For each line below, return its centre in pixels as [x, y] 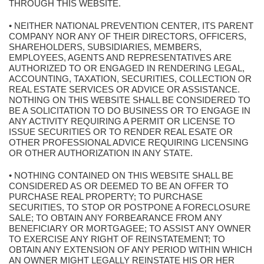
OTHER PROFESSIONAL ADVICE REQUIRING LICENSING [129, 142]
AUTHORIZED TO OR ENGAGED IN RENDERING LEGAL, [127, 68]
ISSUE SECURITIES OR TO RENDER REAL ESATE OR [121, 132]
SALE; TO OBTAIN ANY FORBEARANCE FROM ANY [115, 218]
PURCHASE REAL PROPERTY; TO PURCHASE [106, 197]
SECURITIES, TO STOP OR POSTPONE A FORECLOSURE [130, 207]
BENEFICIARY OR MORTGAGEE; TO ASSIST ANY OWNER [130, 228]
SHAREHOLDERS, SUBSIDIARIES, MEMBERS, [105, 47]
